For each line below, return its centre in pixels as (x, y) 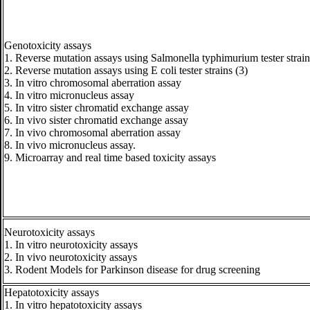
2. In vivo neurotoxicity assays (71, 257)
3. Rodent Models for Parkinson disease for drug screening (132, 270)
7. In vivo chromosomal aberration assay (92, 133)
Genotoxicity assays (48, 45)
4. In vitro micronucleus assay (69, 95)
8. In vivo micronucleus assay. (70, 145)
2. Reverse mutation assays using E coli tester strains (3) (126, 70)
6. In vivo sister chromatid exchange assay (96, 120)
